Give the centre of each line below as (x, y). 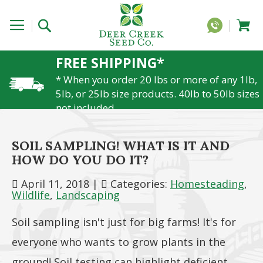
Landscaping (88, 195)
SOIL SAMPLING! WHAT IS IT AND (121, 146)
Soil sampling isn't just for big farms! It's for (124, 222)
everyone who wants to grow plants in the (119, 242)
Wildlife (31, 195)
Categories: (139, 184)
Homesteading (207, 184)
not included (85, 108)
